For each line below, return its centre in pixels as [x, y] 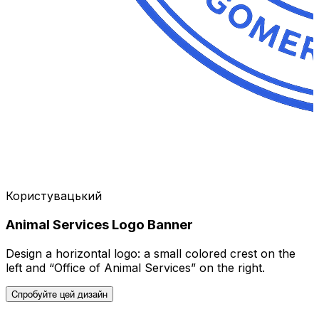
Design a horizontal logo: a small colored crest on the [151, 253]
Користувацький [54, 196]
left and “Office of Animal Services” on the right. [135, 267]
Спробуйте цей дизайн [59, 294]
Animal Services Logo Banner [99, 225]
